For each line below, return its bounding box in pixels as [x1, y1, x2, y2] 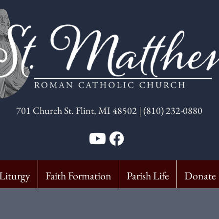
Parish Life [127, 169, 169, 183]
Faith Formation [45, 169, 111, 183]
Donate [184, 169, 216, 183]
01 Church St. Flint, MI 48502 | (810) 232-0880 [21, 104, 202, 117]
